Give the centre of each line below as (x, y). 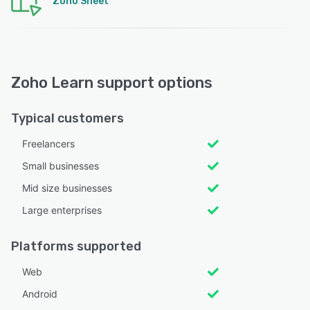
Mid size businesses (67, 188)
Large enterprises (62, 210)
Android (40, 293)
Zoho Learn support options (112, 82)
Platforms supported (76, 246)
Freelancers (48, 143)
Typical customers (67, 118)
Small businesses (61, 165)
